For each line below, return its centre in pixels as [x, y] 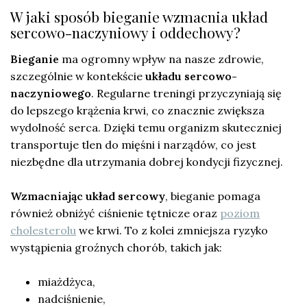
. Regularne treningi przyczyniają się [186, 93]
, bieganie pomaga [213, 196]
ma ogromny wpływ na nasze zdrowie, [161, 59]
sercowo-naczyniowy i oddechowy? [125, 32]
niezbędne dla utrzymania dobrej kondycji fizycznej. [147, 161]
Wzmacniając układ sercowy [88, 196]
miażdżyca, [66, 281]
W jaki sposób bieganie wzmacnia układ [139, 16]
